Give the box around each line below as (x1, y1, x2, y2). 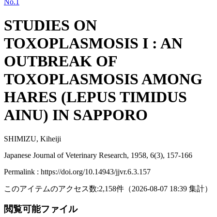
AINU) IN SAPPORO (4, 106, 148, 124)
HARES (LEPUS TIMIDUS (4, 88, 187, 106)
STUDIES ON (4, 16, 97, 34)
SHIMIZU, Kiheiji (4, 134, 61, 143)
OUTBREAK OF (4, 52, 117, 70)
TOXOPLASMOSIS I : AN (4, 34, 183, 52)
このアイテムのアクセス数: (4, 184, 99, 193)
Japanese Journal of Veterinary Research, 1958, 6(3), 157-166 (4, 151, 192, 159)
